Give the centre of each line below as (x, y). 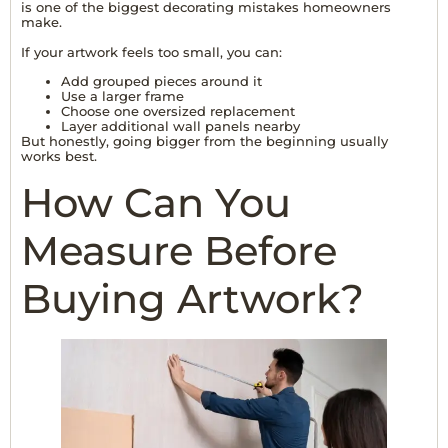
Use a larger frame (122, 96)
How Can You (156, 202)
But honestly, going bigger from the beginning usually (204, 141)
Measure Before (179, 250)
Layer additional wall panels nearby (180, 126)
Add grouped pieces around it (161, 81)
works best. (59, 156)
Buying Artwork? (192, 298)
